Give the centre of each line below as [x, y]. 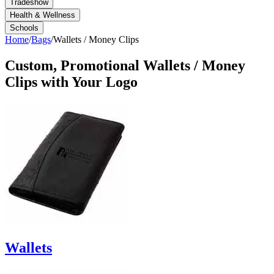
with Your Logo [87, 82]
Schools [24, 28]
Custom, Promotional [74, 65]
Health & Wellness [43, 15]
